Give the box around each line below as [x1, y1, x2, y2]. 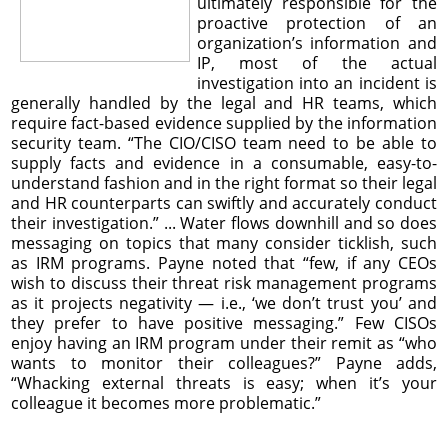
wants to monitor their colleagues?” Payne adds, [11, 351, 437, 374]
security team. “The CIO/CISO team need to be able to [11, 131, 437, 154]
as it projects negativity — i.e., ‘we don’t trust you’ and [11, 291, 437, 314]
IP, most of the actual [196, 51, 437, 74]
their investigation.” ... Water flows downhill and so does [11, 211, 437, 234]
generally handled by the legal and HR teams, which [11, 91, 437, 114]
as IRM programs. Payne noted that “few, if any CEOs [11, 251, 437, 274]
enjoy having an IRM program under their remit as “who [11, 331, 437, 354]
